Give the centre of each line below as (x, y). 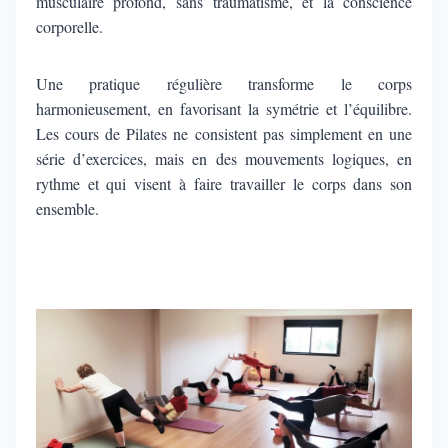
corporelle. (71, 26)
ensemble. (69, 208)
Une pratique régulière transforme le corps (224, 83)
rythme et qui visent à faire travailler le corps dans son (224, 183)
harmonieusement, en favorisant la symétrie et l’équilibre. (224, 108)
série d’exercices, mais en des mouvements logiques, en (224, 158)
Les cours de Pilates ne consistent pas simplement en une (224, 133)
